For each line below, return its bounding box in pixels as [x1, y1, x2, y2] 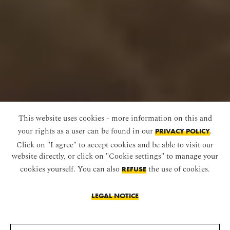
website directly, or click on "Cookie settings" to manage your [12, 150, 218, 161]
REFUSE [122, 164, 146, 174]
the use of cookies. [146, 163, 210, 174]
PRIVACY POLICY [155, 126, 210, 136]
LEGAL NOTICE [91, 191, 139, 201]
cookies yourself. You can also [20, 163, 122, 174]
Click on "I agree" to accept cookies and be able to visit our [16, 139, 214, 150]
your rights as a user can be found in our [18, 125, 155, 136]
